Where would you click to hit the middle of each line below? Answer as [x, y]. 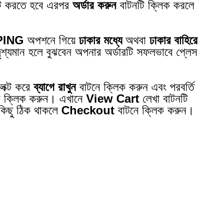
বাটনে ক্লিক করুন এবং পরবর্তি [135, 87]
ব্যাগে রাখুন [55, 87]
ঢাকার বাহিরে [174, 40]
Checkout [88, 110]
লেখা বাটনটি [164, 98]
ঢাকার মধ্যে [101, 40]
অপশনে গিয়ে [52, 40]
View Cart [113, 98]
